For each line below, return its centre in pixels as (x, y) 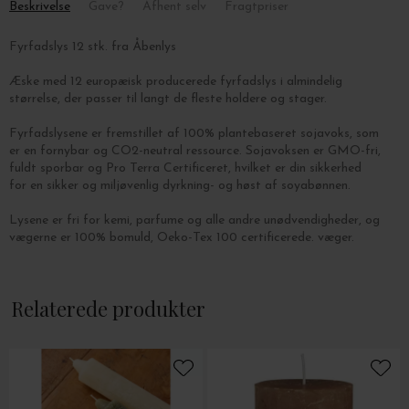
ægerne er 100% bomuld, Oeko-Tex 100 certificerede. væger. (185, 238)
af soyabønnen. (308, 186)
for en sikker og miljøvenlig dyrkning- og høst (137, 186)
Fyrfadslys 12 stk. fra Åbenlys (93, 47)
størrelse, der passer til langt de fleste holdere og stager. (168, 99)
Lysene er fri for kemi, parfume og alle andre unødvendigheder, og (194, 220)
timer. (25, 290)
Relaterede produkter (108, 309)
